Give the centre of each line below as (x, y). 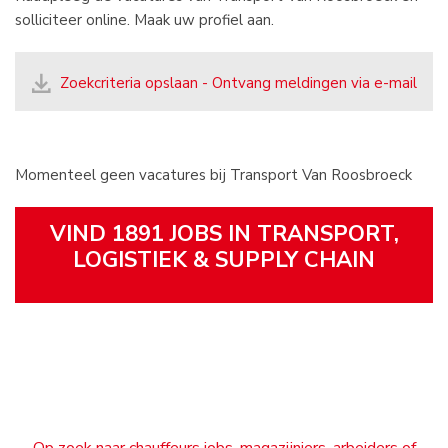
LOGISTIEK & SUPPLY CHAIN (224, 260)
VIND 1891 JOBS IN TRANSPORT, (224, 234)
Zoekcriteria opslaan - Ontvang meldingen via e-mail (238, 83)
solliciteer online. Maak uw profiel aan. (144, 20)
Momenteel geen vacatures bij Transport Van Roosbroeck (213, 175)
